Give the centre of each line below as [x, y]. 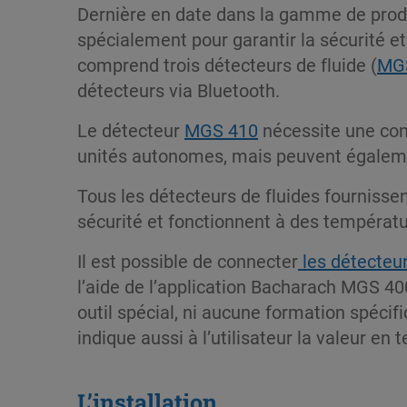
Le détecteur [131, 129]
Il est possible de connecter [188, 260]
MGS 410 [221, 129]
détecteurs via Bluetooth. [179, 89]
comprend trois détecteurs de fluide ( [227, 64]
